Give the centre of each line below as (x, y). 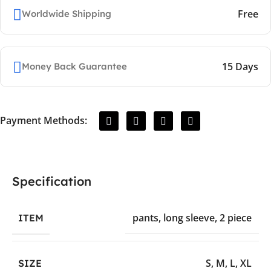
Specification (52, 181)
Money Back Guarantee (74, 67)
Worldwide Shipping (67, 14)
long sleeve (189, 218)
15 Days (240, 66)
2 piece (236, 218)
